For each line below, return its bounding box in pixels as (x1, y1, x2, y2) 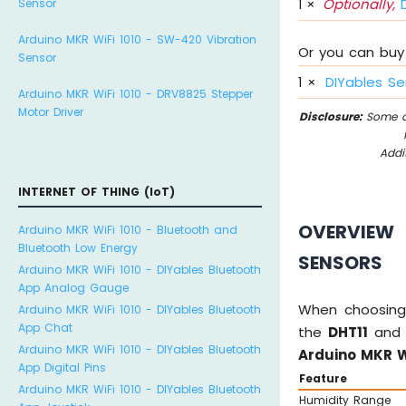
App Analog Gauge (18, 280, 129, 295)
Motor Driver (18, 104, 83, 120)
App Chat (18, 320, 72, 335)
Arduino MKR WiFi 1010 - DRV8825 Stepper (18, 86, 253, 101)
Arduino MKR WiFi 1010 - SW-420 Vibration (18, 32, 256, 47)
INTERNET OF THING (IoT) (18, 184, 175, 199)
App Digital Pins (18, 360, 106, 375)
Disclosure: (299, 109, 362, 125)
